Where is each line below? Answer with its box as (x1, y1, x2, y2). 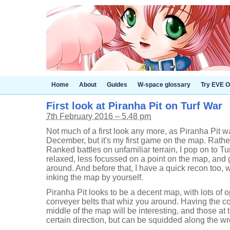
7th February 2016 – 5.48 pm (46, 112, 151, 121)
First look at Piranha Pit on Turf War (46, 100, 222, 111)
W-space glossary (138, 81, 190, 88)
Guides (107, 81, 127, 88)
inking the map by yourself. (46, 173, 143, 182)
